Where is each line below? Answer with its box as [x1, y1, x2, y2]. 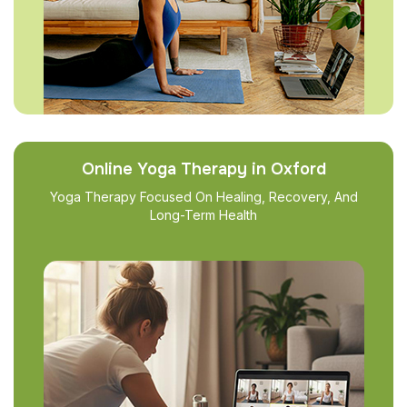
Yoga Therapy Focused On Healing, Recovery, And [49, 189, 358, 204]
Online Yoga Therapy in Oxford [81, 159, 326, 179]
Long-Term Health [150, 207, 257, 223]
